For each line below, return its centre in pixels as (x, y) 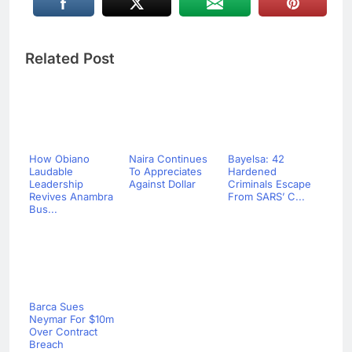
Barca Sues (57, 307)
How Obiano (59, 159)
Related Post (70, 59)
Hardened (252, 172)
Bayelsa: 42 (256, 159)
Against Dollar (162, 184)
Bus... (43, 209)
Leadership (56, 184)
